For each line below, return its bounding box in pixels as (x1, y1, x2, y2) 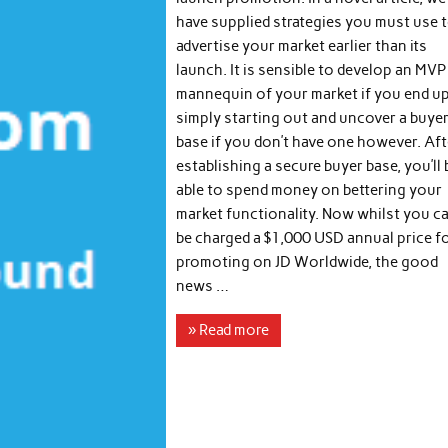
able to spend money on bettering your (176, 180, 443, 199)
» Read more (188, 321, 270, 340)
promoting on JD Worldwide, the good (176, 252, 439, 271)
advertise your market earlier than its (176, 36, 428, 55)
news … (176, 276, 230, 295)
